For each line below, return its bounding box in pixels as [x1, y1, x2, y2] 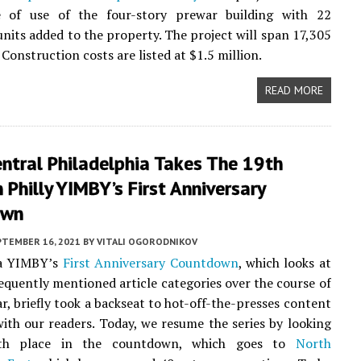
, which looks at [238, 254, 331, 272]
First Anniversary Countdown [62, 254, 239, 272]
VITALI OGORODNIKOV [97, 235, 197, 247]
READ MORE [264, 83, 323, 98]
